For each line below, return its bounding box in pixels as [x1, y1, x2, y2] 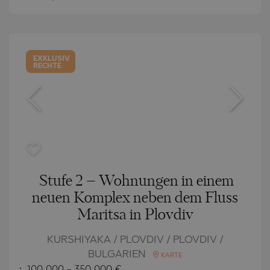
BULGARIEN [87, 249, 148, 260]
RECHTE [33, 62, 62, 70]
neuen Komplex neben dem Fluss [32, 190, 238, 206]
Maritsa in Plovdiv [77, 207, 193, 222]
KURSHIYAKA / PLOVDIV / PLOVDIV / [46, 234, 224, 245]
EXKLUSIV [33, 55, 71, 63]
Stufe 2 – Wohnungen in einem [39, 174, 234, 189]
